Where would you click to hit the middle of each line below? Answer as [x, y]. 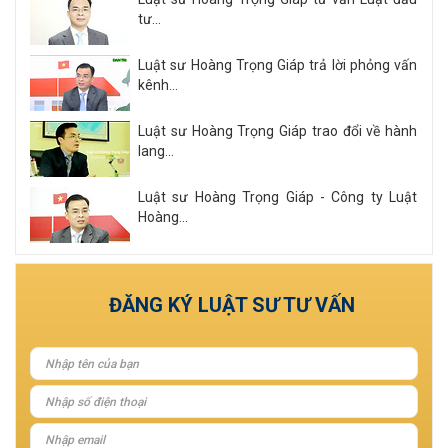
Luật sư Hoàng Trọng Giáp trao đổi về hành [277, 131]
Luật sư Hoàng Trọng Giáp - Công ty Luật [277, 197]
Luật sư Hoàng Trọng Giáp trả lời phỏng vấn [277, 65]
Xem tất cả [364, 263]
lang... [156, 151]
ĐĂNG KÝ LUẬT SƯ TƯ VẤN [231, 305]
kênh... [158, 85]
